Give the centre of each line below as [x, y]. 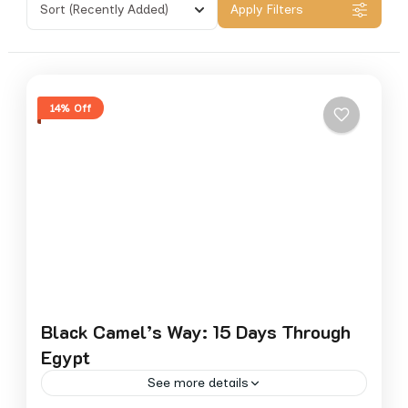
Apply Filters [267, 10]
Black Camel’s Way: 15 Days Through [196, 332]
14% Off [71, 108]
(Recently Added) [119, 10]
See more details [198, 383]
